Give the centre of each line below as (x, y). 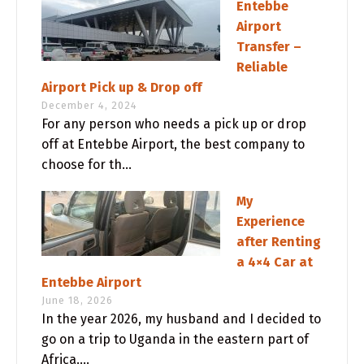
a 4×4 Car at (275, 262)
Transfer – (269, 47)
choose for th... (87, 165)
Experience (271, 222)
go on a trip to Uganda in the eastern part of (175, 340)
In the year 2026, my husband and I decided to (181, 319)
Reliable (262, 67)
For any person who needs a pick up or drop (174, 124)
